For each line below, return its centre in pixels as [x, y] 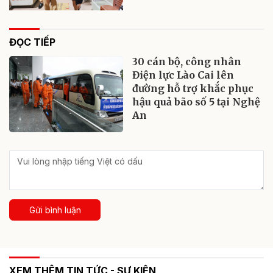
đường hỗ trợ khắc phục [193, 88]
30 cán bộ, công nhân [187, 61]
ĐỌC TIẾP [32, 42]
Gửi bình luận [55, 210]
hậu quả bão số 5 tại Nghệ [197, 101]
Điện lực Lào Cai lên [183, 75]
